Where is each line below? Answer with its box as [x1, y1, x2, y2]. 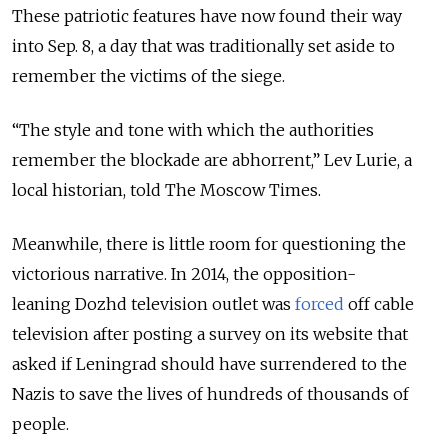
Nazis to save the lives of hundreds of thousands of [12, 384, 409, 405]
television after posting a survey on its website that [12, 324, 408, 345]
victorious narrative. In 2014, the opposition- [12, 264, 356, 285]
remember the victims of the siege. [12, 66, 285, 87]
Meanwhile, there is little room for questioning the [12, 234, 406, 255]
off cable [344, 294, 414, 315]
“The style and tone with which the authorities [12, 120, 374, 141]
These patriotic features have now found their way [12, 6, 402, 27]
